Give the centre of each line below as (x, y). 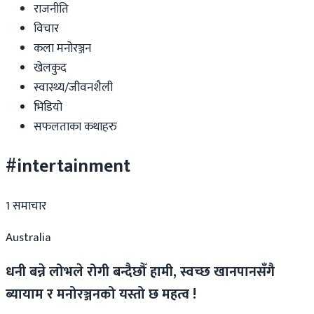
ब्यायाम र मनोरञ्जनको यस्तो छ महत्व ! (101, 294)
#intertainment (68, 166)
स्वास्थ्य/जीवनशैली (73, 88)
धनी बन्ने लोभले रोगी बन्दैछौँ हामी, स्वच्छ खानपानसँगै (140, 272)
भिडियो (48, 108)
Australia (28, 237)
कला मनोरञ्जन (62, 49)
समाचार (28, 206)
